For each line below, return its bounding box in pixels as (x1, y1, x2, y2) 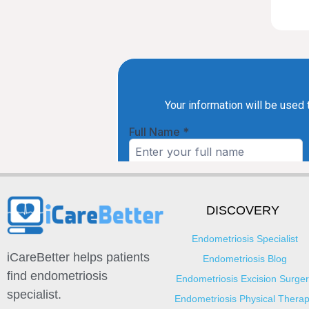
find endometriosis (7, 269, 108, 283)
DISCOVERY (206, 203, 279, 217)
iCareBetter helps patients (7, 250, 150, 265)
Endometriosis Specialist (191, 233, 298, 244)
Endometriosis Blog (202, 253, 287, 264)
